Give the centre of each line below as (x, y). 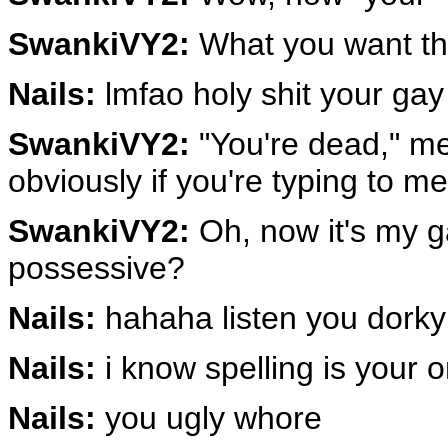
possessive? (96, 267)
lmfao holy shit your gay (270, 93)
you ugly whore (209, 417)
